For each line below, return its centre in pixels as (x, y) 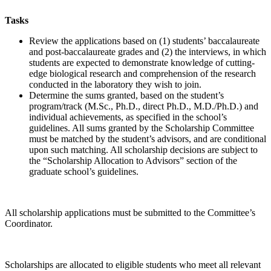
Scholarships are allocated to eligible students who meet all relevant (133, 264)
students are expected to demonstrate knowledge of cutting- (142, 62)
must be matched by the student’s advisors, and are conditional (148, 139)
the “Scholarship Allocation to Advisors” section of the (133, 160)
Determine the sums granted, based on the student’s (126, 95)
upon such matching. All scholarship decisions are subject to (143, 149)
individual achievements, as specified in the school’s (128, 117)
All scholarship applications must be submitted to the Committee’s (130, 212)
